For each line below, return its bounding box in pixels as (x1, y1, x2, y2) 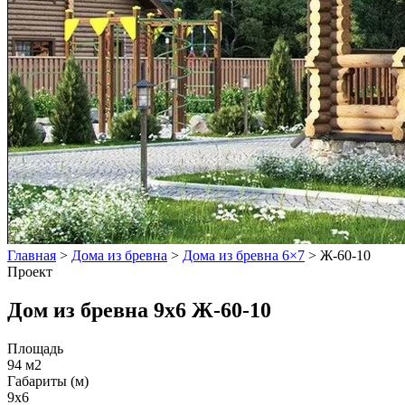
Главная (7, 247, 56, 263)
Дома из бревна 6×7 (183, 247, 305, 263)
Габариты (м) (7, 372, 89, 389)
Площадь (7, 340, 63, 356)
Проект (7, 263, 52, 279)
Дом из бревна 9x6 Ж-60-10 (7, 297, 271, 322)
